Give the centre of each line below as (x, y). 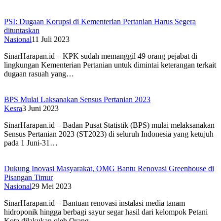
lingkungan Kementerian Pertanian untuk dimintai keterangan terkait (110, 65)
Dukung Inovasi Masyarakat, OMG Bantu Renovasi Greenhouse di (109, 169)
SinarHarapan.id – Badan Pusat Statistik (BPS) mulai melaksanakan (109, 125)
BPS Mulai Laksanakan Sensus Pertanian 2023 (77, 100)
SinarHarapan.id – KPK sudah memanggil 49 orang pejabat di (101, 56)
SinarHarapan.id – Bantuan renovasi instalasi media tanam (94, 203)
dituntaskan (22, 31)
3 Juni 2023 (40, 109)
